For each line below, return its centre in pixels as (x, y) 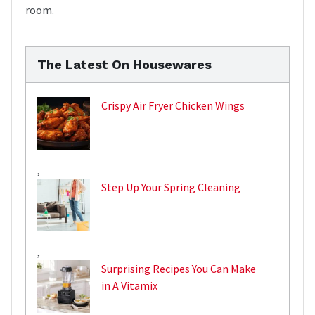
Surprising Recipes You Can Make (179, 268)
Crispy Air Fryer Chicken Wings (173, 105)
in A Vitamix (129, 285)
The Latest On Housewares (124, 64)
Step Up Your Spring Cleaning (171, 187)
